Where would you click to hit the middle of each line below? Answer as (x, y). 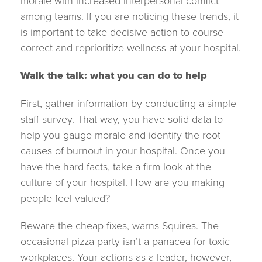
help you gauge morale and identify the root (120, 135)
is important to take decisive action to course (122, 32)
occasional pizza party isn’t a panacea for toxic (125, 242)
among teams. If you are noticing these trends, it (130, 16)
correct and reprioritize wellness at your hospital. (131, 48)
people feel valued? (65, 198)
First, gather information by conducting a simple (128, 104)
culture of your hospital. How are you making (123, 182)
